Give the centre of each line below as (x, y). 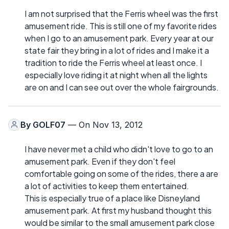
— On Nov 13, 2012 (104, 124)
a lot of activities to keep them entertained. (107, 186)
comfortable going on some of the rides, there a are (121, 173)
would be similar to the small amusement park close (120, 222)
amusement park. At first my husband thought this (118, 210)
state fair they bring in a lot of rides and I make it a (117, 50)
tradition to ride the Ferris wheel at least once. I (113, 62)
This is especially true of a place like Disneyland (112, 198)
